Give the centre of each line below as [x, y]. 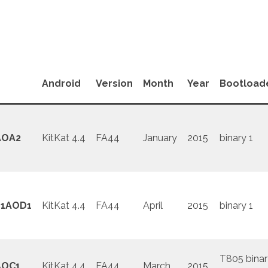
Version [114, 84]
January [160, 138]
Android [61, 84]
